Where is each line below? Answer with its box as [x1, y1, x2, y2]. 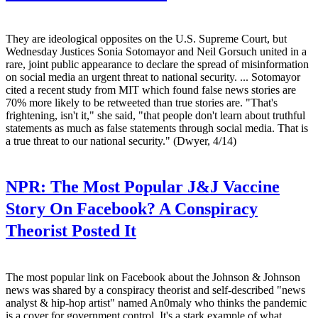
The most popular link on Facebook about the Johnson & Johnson [6, 270, 300, 283]
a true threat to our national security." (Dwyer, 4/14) [6, 135, 236, 148]
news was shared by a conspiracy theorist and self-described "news [6, 283, 305, 296]
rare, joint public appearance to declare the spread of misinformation [6, 58, 309, 71]
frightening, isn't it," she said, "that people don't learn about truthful [6, 109, 305, 122]
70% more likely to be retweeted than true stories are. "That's [6, 97, 278, 109]
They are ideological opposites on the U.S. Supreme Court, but [6, 33, 287, 45]
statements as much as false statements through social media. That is [6, 122, 308, 135]
